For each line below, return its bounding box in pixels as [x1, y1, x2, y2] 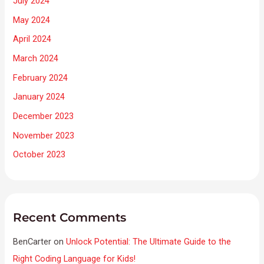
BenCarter [13, 236, 52, 247]
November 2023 [13, 130, 75, 141]
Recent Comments [13, 210, 127, 225]
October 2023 [13, 149, 66, 160]
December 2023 [13, 110, 74, 121]
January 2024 [13, 91, 65, 103]
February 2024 [13, 72, 68, 83]
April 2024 [13, 34, 52, 45]
